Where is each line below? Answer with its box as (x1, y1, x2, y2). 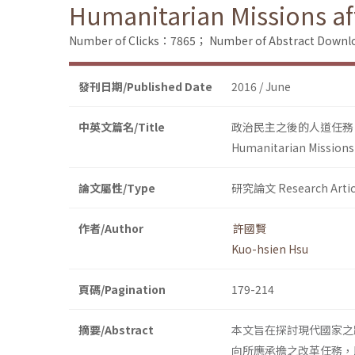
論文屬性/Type (78, 180, 155, 197)
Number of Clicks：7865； (69, 32, 207, 49)
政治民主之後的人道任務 (231, 119, 353, 136)
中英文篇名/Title (78, 119, 165, 136)
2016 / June (231, 78, 291, 95)
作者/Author (78, 220, 143, 237)
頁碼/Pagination (78, 281, 166, 298)
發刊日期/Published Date (78, 78, 212, 95)
